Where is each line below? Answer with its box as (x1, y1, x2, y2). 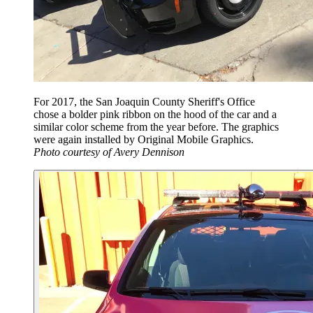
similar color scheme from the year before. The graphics (34, 121, 279, 133)
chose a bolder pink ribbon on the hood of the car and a (34, 108, 277, 121)
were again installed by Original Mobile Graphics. (34, 133, 254, 146)
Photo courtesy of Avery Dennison (34, 146, 184, 159)
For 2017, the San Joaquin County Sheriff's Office (34, 96, 255, 108)
